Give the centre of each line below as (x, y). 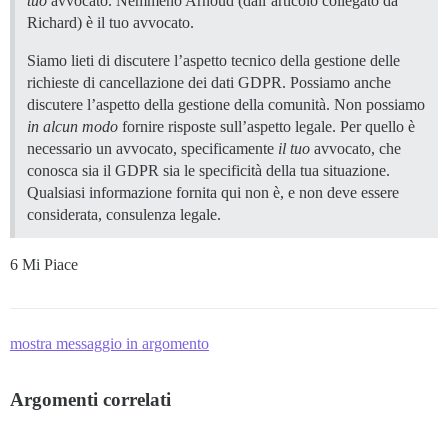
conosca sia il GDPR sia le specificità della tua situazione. (208, 170)
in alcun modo (72, 126)
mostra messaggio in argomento (109, 343)
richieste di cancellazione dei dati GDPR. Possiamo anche (209, 82)
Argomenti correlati (90, 399)
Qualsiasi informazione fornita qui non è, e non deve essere (213, 192)
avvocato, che (355, 148)
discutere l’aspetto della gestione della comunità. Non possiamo (226, 104)
